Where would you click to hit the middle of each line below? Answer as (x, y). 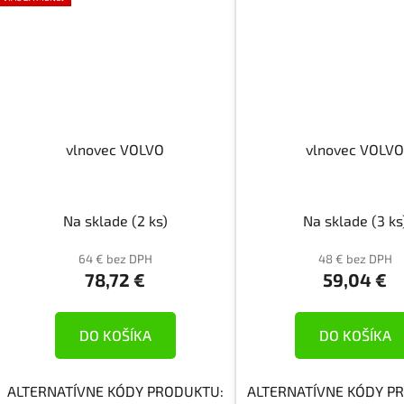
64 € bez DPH (115, 259)
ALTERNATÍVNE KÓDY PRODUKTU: (115, 391)
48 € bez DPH (355, 259)
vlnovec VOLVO (115, 150)
